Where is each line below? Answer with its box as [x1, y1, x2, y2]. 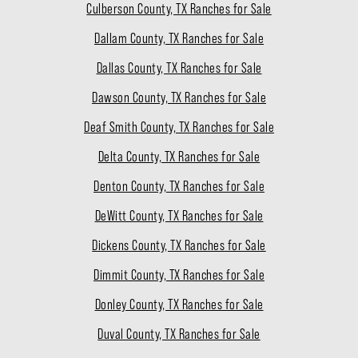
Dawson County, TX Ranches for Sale [92, 89, 266, 106]
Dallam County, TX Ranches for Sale [94, 30, 264, 47]
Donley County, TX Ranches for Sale [94, 296, 264, 313]
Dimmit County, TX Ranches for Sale [93, 267, 265, 284]
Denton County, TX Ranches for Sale [93, 178, 265, 195]
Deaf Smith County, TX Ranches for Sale [84, 119, 274, 136]
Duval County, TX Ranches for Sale [97, 326, 261, 343]
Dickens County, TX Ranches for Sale [92, 237, 266, 254]
